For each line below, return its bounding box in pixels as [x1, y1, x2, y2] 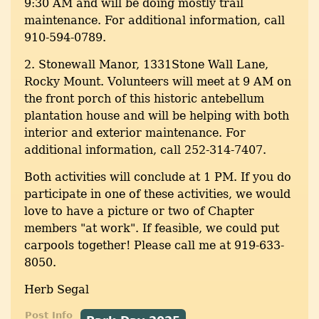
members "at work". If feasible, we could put [24, 221, 279, 236]
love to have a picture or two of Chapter [24, 204, 254, 219]
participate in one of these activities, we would [24, 187, 291, 202]
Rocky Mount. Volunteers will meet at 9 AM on [24, 75, 291, 89]
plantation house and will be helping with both [24, 109, 289, 123]
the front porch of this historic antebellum [24, 92, 264, 106]
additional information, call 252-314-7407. [24, 143, 266, 157]
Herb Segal [24, 283, 89, 297]
